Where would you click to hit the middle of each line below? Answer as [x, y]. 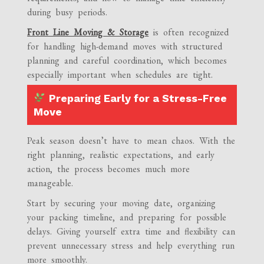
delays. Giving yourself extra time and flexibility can [131, 232]
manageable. [50, 183]
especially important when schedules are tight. [120, 75]
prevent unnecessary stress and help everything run [131, 246]
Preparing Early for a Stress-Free [136, 98]
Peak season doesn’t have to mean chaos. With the [131, 141]
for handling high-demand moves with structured [125, 47]
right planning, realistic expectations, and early [121, 155]
